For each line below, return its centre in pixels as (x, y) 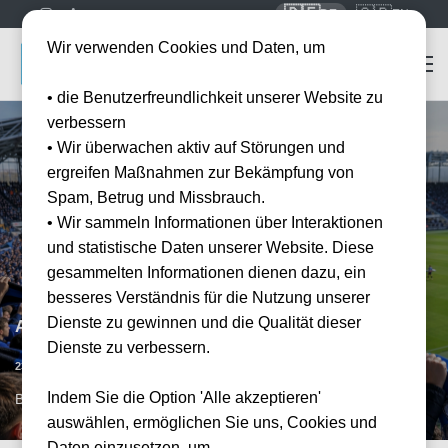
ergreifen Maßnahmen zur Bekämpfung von (201, 172)
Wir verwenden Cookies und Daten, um (186, 47)
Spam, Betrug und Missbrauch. (156, 197)
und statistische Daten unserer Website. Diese (211, 247)
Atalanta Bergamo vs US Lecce (137, 326)
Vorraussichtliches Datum (198, 365)
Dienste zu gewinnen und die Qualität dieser (204, 322)
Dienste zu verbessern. (129, 347)
